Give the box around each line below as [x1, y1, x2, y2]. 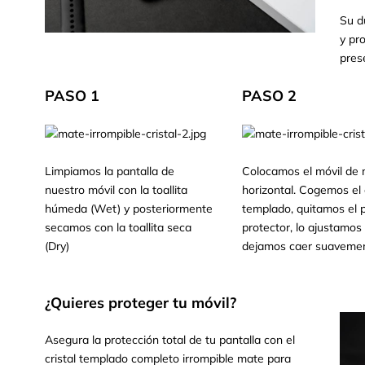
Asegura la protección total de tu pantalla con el [45, 332, 295, 348]
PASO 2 [241, 86, 297, 106]
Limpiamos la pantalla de [45, 164, 174, 179]
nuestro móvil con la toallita [45, 182, 187, 198]
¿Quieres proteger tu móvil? [45, 293, 236, 313]
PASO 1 [45, 86, 99, 106]
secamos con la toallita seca [45, 220, 191, 235]
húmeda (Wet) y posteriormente [45, 201, 213, 217]
